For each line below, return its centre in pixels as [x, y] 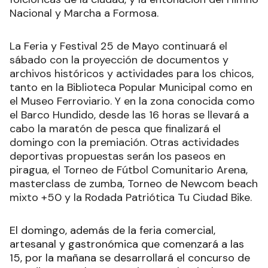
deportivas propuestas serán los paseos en [118, 156]
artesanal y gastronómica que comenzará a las [127, 244]
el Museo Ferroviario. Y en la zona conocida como [132, 101]
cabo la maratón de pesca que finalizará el [115, 128]
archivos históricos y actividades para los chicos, [132, 73]
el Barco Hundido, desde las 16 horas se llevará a [129, 115]
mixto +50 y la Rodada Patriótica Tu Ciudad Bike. [131, 197]
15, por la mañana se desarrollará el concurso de [130, 258]
